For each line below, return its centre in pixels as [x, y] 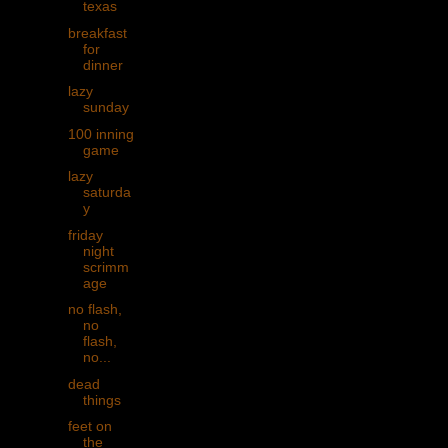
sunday [105, 107]
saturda [106, 192]
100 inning [100, 133]
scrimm [105, 266]
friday [85, 234]
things [101, 399]
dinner [102, 64]
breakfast [97, 32]
